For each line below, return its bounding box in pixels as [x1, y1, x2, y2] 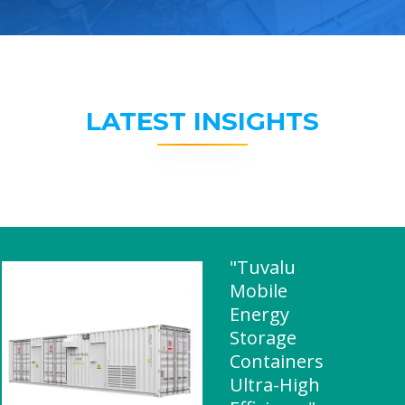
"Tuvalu [230, 255, 296, 279]
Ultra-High [230, 372, 320, 397]
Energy [230, 302, 289, 326]
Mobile [230, 278, 287, 303]
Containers [230, 349, 324, 373]
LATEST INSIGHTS [86, 106, 319, 137]
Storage [230, 325, 297, 350]
